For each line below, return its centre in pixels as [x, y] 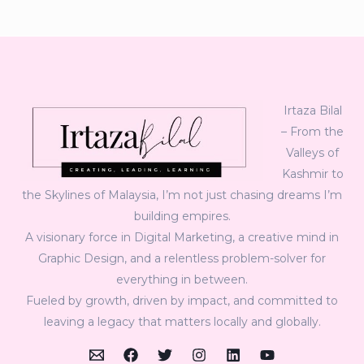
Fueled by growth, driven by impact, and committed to [182, 300]
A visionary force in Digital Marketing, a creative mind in [182, 237]
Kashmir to [312, 173]
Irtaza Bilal [312, 110]
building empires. [182, 216]
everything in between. [182, 279]
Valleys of [312, 152]
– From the [312, 131]
